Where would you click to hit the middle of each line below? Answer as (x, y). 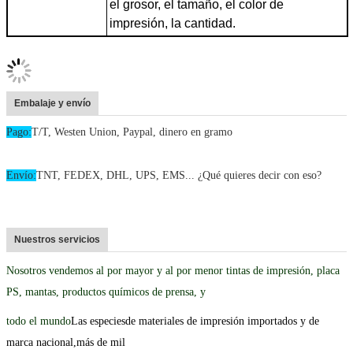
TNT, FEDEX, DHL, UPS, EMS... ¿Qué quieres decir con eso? (179, 175)
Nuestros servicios (57, 239)
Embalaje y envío (52, 103)
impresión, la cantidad (171, 23)
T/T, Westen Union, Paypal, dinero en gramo (132, 132)
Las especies (98, 321)
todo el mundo (39, 321)
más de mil (101, 342)
